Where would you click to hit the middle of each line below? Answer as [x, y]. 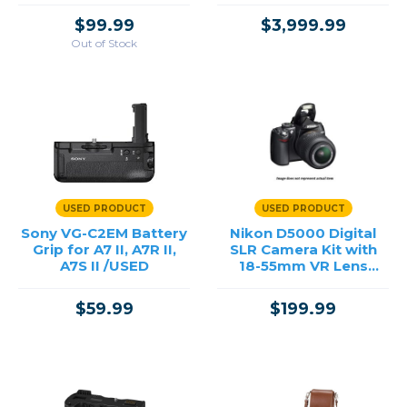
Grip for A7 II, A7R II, [104, 249]
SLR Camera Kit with [303, 249]
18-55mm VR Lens [303, 266]
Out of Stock [104, 43]
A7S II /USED [104, 266]
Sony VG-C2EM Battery [104, 233]
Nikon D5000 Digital [303, 233]
